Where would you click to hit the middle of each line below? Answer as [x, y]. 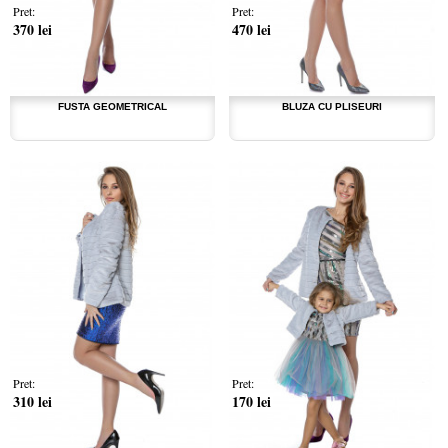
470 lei [252, 30]
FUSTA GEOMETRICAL [113, 107]
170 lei [252, 402]
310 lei [32, 402]
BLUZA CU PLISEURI [331, 107]
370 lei [32, 30]
